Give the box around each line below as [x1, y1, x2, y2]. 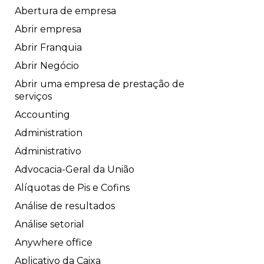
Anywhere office [15, 237, 93, 249]
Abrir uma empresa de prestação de [15, 78, 184, 90]
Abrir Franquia [15, 42, 82, 54]
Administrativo [15, 146, 81, 157]
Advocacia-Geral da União [15, 164, 134, 176]
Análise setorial [15, 219, 84, 230]
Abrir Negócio [15, 60, 79, 72]
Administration [15, 127, 82, 139]
